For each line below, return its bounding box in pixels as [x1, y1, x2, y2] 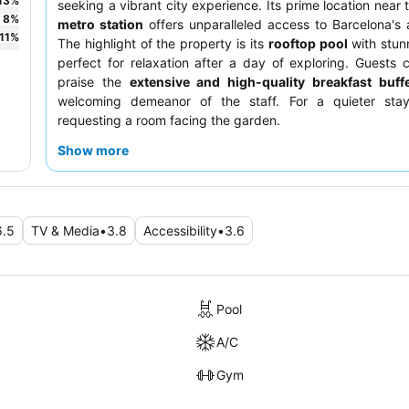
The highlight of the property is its [58, 35, 268, 51]
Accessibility [143, 222, 217, 238]
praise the [58, 73, 130, 89]
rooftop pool [267, 35, 348, 51]
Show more [58, 142, 129, 158]
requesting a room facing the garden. [58, 111, 280, 128]
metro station [58, 16, 143, 32]
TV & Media [31, 222, 100, 238]
